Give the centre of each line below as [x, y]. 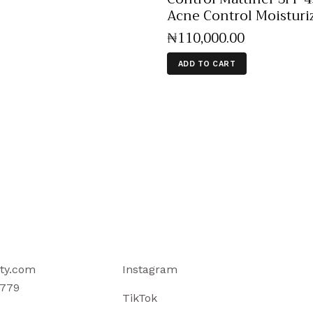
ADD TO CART [206, 64]
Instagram [150, 270]
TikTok [140, 298]
